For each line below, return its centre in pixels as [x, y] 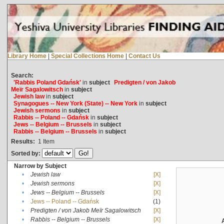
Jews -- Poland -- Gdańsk [64, 201]
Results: [23, 141]
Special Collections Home [87, 56]
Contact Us [144, 56]
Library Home [27, 56]
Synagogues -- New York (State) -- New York [75, 103]
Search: [22, 75]
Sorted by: [26, 153]
